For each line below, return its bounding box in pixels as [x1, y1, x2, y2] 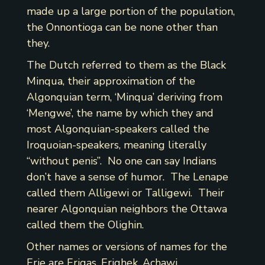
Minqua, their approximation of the [26, 74, 195, 89]
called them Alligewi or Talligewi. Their [26, 186, 224, 201]
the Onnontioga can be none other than [26, 20, 218, 35]
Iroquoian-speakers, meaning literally [26, 138, 206, 153]
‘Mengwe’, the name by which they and [26, 106, 214, 121]
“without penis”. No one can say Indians [26, 154, 216, 169]
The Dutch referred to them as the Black [26, 58, 226, 73]
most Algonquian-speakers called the [26, 122, 209, 137]
